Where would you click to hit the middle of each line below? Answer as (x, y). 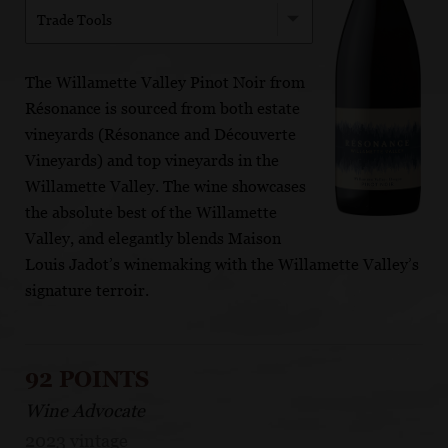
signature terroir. (87, 290)
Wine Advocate (85, 410)
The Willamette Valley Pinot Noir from (165, 82)
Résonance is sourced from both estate (162, 108)
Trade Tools (74, 19)
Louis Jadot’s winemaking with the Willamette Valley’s (222, 264)
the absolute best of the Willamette (151, 212)
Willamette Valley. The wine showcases (165, 186)
